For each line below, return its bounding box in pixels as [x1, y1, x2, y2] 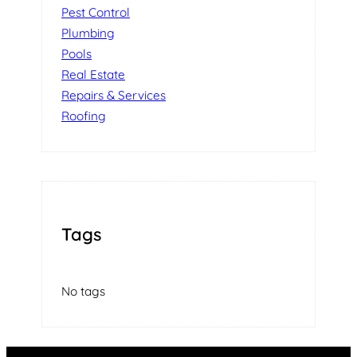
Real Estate [61, 67, 125, 83]
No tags [61, 284, 105, 300]
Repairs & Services [61, 88, 166, 104]
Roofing [61, 108, 106, 124]
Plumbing [61, 25, 115, 41]
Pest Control [61, 5, 130, 21]
